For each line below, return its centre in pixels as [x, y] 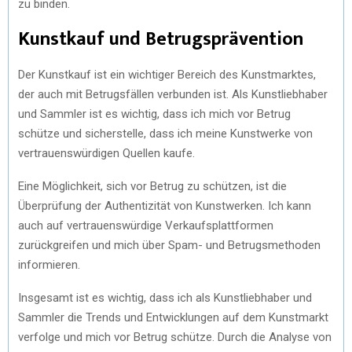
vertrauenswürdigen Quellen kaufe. [106, 153]
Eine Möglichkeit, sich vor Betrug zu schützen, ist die [152, 186]
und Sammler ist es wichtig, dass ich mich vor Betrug [154, 114]
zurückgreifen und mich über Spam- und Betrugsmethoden [169, 245]
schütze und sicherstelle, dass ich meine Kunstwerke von [165, 134]
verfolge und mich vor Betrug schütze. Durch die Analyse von [175, 337]
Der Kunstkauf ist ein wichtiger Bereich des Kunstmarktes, [167, 75]
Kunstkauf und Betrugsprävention [161, 39]
